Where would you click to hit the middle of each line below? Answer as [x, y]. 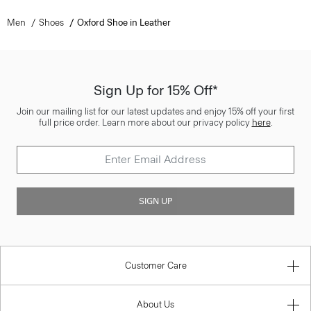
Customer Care [155, 265]
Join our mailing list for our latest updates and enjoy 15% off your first [155, 111]
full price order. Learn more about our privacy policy [145, 122]
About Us [155, 304]
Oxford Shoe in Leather [124, 22]
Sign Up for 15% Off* [155, 90]
